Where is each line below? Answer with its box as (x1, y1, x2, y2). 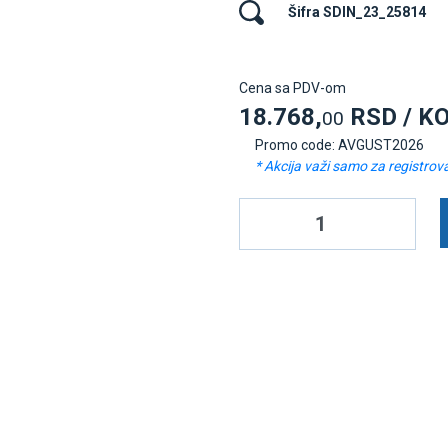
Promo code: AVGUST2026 (255, 137, 424, 153)
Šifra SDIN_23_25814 (288, 4, 426, 20)
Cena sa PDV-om (239, 80, 346, 96)
